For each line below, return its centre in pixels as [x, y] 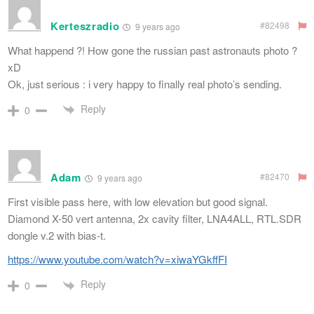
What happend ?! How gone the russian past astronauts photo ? [152, 50]
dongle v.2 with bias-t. [57, 235]
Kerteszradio [85, 26]
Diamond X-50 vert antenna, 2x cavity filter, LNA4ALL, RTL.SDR [155, 219]
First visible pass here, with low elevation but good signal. [138, 202]
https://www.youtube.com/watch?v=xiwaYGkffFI [117, 259]
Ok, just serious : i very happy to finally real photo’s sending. [145, 84]
